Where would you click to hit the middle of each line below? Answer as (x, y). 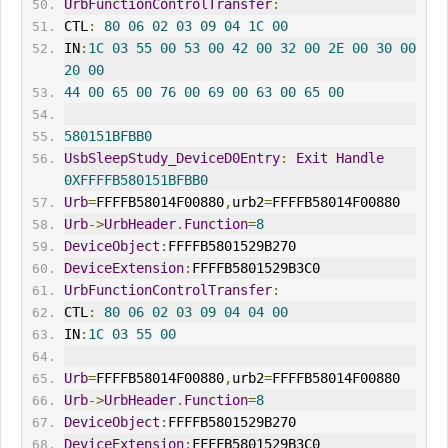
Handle (359, 158)
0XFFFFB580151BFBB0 (135, 180)
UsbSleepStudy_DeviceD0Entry (171, 158)
